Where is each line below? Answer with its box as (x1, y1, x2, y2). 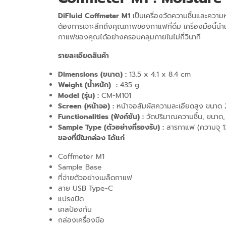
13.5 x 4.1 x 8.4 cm (129, 69, 191, 80)
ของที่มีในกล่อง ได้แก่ (58, 132, 125, 143)
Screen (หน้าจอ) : (58, 100, 117, 111)
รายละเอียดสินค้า (58, 50, 109, 61)
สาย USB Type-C (58, 183, 113, 194)
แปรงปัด (58, 193, 84, 204)
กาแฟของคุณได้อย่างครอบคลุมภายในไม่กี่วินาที (58, 31, 201, 42)
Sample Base (58, 161, 102, 173)
